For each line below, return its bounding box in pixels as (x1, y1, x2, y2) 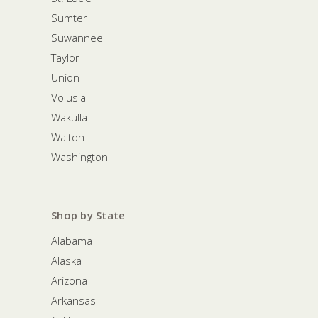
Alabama (51, 233, 92, 248)
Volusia (51, 89, 86, 104)
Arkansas (51, 292, 96, 307)
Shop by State (51, 207, 126, 222)
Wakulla (51, 109, 87, 124)
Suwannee (51, 30, 103, 45)
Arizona (51, 273, 87, 287)
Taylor (51, 50, 79, 65)
